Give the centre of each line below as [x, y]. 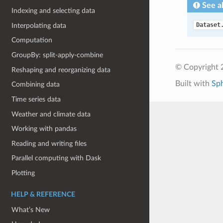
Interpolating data [39, 25]
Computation [32, 40]
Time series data [36, 99]
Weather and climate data [51, 114]
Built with [193, 84]
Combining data [36, 85]
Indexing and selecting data [54, 11]
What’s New [31, 210]
